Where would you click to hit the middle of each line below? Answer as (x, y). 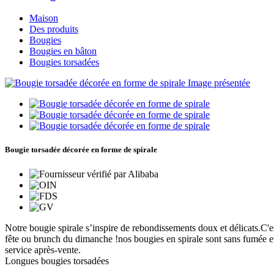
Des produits (54, 29)
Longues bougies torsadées (57, 261)
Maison (44, 18)
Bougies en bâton (63, 51)
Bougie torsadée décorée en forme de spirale (81, 150)
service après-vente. (43, 250)
